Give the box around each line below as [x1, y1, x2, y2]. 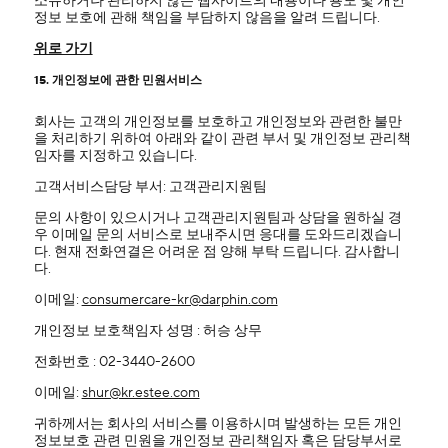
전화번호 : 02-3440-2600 [33, 353, 195, 371]
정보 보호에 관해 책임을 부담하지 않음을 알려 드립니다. [33, 9, 380, 27]
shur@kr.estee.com [81, 384, 200, 402]
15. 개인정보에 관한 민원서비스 [33, 73, 202, 88]
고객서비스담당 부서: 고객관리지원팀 [33, 178, 267, 196]
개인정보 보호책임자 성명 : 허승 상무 [33, 322, 262, 340]
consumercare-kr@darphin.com [81, 291, 278, 309]
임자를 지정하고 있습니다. [33, 147, 197, 165]
